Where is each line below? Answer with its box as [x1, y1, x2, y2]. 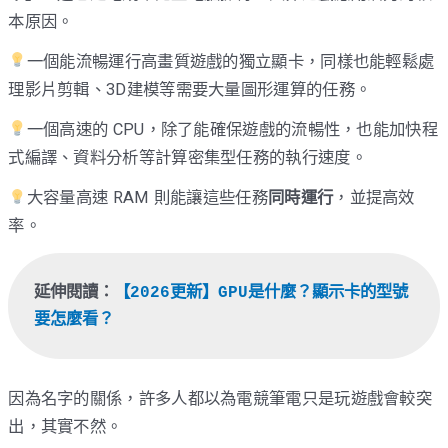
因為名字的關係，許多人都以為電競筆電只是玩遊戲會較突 [8, 389, 433, 409]
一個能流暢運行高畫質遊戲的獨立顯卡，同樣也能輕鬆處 [26, 51, 435, 71]
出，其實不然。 [8, 417, 123, 437]
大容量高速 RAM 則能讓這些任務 [26, 188, 268, 208]
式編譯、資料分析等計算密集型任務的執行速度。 [8, 148, 367, 168]
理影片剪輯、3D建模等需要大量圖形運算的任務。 [8, 79, 372, 99]
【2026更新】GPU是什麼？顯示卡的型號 [114, 282, 409, 302]
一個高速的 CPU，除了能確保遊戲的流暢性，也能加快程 [26, 120, 438, 140]
